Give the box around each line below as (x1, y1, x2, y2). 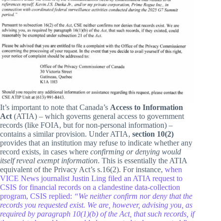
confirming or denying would (90, 147, 181, 156)
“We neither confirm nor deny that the (74, 192, 192, 201)
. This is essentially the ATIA (98, 156, 187, 165)
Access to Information (110, 103, 183, 112)
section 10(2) (132, 130, 174, 139)
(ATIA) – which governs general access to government (12, 112, 184, 121)
